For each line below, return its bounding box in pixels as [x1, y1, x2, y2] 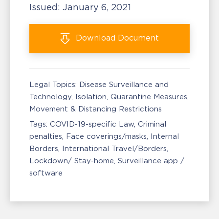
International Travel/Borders [62, 144, 167, 153]
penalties [29, 132, 62, 140]
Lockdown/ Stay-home [29, 156, 114, 165]
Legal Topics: [29, 80, 77, 88]
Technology [29, 92, 71, 101]
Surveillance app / [118, 156, 184, 165]
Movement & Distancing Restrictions [29, 105, 162, 113]
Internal [151, 132, 179, 140]
